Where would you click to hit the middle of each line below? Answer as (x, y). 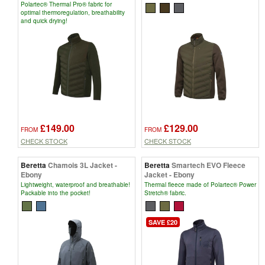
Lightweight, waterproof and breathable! (75, 184)
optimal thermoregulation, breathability (73, 12)
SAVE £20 (163, 222)
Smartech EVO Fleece (209, 165)
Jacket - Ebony (169, 174)
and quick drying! (44, 20)
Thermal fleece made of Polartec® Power (200, 184)
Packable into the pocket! (56, 193)
